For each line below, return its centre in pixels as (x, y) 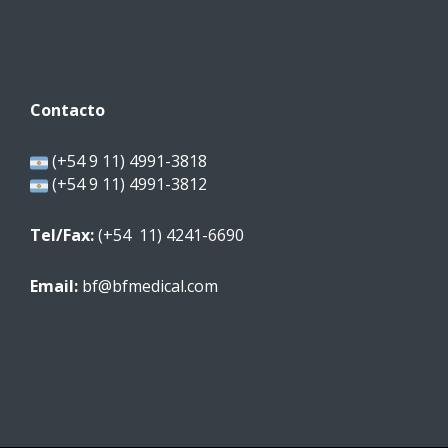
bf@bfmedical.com (150, 286)
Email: (56, 286)
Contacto (67, 110)
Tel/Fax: (62, 235)
